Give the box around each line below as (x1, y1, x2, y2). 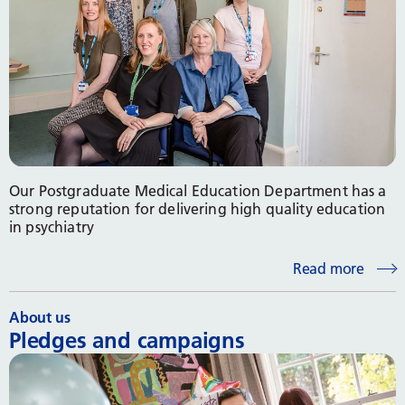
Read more (292, 259, 364, 278)
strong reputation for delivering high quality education (9, 199, 386, 218)
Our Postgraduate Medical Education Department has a (9, 181, 387, 200)
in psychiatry (9, 217, 94, 236)
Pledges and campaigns (9, 327, 245, 354)
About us (9, 308, 71, 327)
